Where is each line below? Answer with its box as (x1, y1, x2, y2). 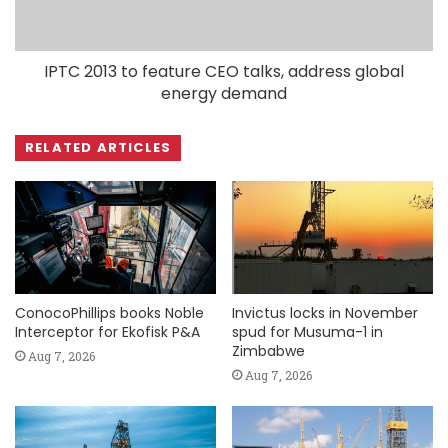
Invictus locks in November (232, 303, 418, 324)
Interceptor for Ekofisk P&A (15, 322, 200, 343)
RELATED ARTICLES (25, 137, 172, 157)
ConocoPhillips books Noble (15, 303, 204, 324)
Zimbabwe (232, 341, 305, 362)
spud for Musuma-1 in (232, 322, 383, 343)
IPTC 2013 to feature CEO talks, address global (44, 59, 404, 83)
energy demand (161, 81, 287, 105)
